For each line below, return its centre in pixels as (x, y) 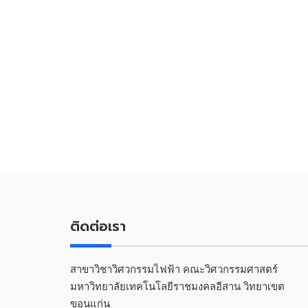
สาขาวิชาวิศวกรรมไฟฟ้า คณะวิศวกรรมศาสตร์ (178, 269)
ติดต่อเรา (98, 226)
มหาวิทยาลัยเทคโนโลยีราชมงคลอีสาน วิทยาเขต (177, 286)
